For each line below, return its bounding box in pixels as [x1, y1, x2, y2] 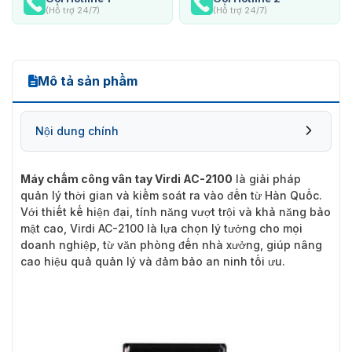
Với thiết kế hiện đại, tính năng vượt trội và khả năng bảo [20, 204, 331, 218]
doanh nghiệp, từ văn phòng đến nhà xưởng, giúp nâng [20, 237, 322, 251]
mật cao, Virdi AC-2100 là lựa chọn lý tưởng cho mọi [20, 221, 302, 235]
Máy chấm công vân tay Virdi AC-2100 [20, 171, 233, 185]
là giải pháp [233, 171, 301, 185]
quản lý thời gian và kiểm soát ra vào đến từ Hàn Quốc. [20, 188, 322, 202]
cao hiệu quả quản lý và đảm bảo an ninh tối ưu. [20, 254, 285, 268]
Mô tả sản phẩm [38, 72, 137, 89]
